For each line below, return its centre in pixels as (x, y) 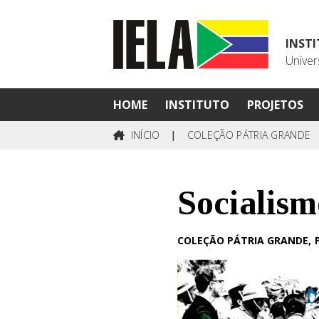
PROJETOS (275, 105)
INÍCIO (144, 135)
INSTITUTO (197, 105)
